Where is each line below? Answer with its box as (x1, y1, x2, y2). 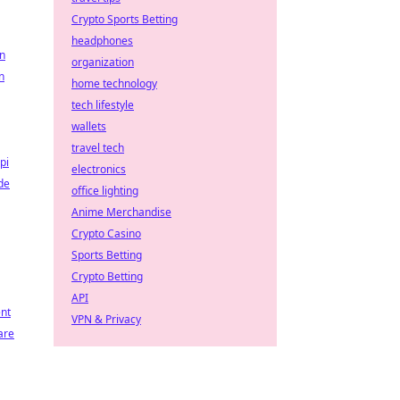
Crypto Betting (71, 269, 143, 284)
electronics (71, 162, 126, 177)
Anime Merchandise (71, 204, 171, 220)
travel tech (71, 140, 124, 155)
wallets (71, 119, 106, 134)
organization (71, 54, 134, 70)
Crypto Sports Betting (71, 12, 178, 27)
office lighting (71, 183, 138, 198)
